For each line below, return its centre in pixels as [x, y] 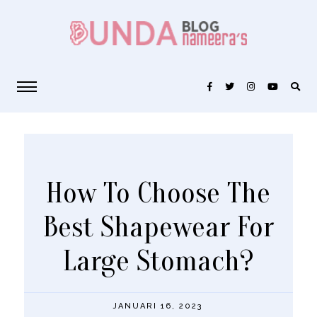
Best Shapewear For [158, 227]
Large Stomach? [158, 261]
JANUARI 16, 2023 [158, 306]
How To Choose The [158, 194]
